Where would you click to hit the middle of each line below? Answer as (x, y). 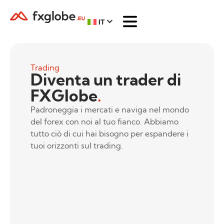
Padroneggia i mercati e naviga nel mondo (109, 109)
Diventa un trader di (105, 79)
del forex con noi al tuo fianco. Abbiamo (104, 121)
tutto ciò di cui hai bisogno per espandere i (109, 133)
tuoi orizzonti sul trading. (76, 145)
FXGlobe (64, 95)
